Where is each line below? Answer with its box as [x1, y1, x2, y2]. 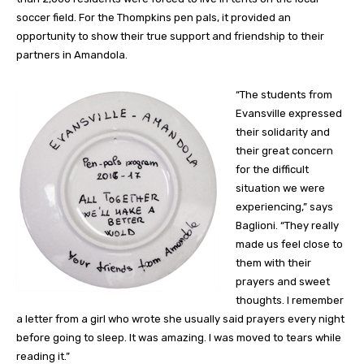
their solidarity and [236, 126, 330, 139]
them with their [236, 257, 311, 270]
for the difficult [236, 163, 309, 176]
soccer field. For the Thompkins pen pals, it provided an [16, 11, 291, 24]
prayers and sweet [236, 275, 330, 288]
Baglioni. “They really [236, 219, 339, 232]
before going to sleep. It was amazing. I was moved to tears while [16, 331, 341, 344]
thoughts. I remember [236, 294, 344, 307]
